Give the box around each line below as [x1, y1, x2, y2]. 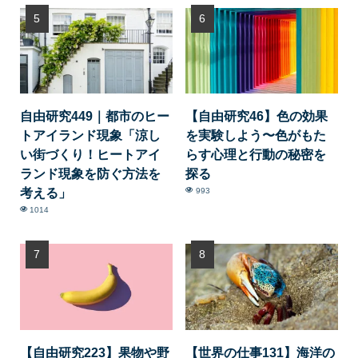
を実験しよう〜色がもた [185, 128, 327, 143]
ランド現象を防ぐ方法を [19, 166, 161, 181]
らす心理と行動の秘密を [185, 147, 327, 162]
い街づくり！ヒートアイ [19, 147, 161, 162]
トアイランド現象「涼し [19, 128, 161, 143]
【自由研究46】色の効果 [185, 109, 328, 124]
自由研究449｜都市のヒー [19, 109, 169, 124]
